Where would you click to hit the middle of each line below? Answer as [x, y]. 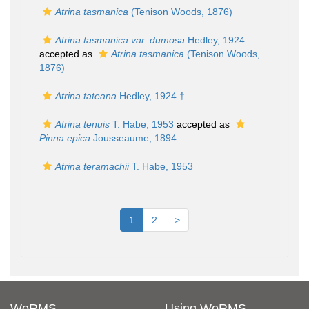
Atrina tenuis [82, 124]
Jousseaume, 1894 [133, 138]
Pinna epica [65, 138]
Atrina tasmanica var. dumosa [120, 40]
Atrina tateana [86, 96]
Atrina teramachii [92, 166]
